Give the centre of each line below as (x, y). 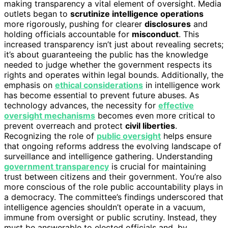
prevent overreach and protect (65, 125)
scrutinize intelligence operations (137, 13)
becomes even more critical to (155, 115)
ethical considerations (99, 85)
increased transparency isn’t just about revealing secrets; (114, 44)
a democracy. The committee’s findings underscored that (114, 197)
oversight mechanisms (50, 115)
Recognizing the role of (50, 136)
